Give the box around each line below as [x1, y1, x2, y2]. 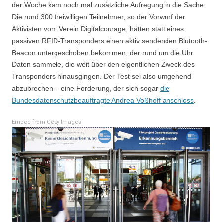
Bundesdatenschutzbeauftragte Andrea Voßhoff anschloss [12, 96, 194, 105]
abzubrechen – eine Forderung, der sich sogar [12, 84, 160, 93]
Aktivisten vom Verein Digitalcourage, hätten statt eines [12, 25, 184, 33]
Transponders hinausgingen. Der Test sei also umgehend [12, 72, 191, 81]
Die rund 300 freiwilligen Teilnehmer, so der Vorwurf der [12, 13, 185, 21]
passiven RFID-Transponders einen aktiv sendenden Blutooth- [12, 37, 207, 45]
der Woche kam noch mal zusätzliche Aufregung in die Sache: [12, 1, 206, 9]
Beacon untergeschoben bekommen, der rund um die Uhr [12, 49, 193, 57]
